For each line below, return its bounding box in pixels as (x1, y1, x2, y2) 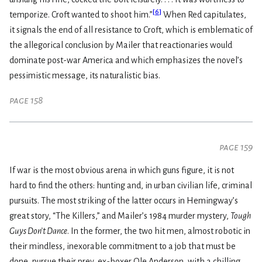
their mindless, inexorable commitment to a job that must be (9, 242, 236, 251)
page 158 (9, 95, 43, 106)
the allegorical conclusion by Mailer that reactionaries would (9, 40, 232, 50)
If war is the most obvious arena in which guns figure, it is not (9, 166, 234, 175)
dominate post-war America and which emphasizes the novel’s (9, 56, 243, 65)
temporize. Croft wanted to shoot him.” (9, 10, 153, 20)
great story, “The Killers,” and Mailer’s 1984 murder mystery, (9, 211, 230, 221)
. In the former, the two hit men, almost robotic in (67, 226, 250, 236)
